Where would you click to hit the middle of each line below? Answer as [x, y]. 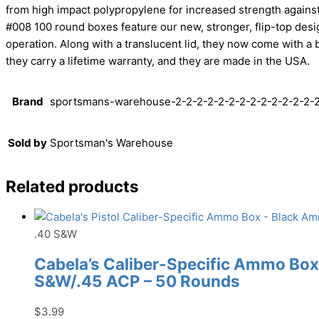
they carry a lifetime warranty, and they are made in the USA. [158, 61]
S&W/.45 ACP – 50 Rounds [137, 281]
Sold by [27, 143]
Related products [72, 186]
